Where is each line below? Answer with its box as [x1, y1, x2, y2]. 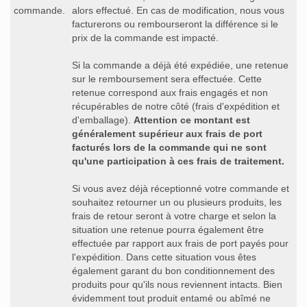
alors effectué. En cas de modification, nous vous [72, 4, 284, 16]
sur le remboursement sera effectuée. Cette [72, 73, 262, 84]
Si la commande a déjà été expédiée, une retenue [72, 59, 288, 71]
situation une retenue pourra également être [72, 223, 264, 235]
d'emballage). [72, 114, 134, 125]
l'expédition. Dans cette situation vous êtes [72, 251, 256, 262]
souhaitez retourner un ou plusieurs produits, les [72, 196, 282, 208]
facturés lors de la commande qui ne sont [72, 141, 267, 153]
